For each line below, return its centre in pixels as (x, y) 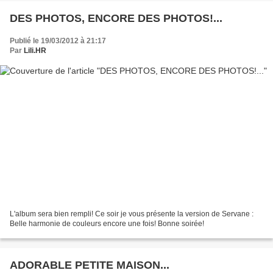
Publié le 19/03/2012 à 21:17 (58, 41)
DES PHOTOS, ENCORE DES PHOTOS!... (116, 19)
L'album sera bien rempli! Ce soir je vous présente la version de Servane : (132, 214)
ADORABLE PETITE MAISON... (90, 265)
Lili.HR (35, 51)
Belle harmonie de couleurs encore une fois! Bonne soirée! (107, 223)
